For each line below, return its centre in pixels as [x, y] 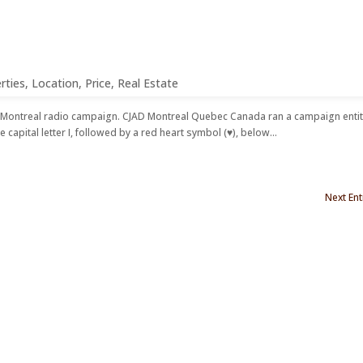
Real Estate [148, 83]
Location [56, 83]
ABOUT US [253, 48]
